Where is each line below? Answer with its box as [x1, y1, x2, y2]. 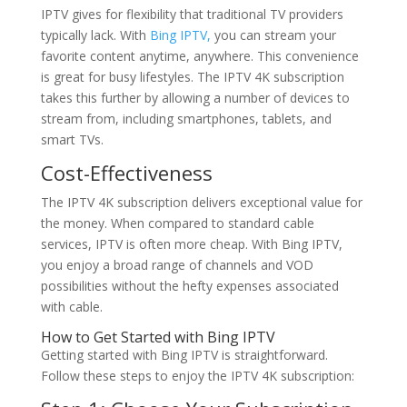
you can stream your [210, 26, 336, 44]
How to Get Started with [40, 327, 203, 347]
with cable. [40, 298, 103, 315]
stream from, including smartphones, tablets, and [40, 110, 332, 127]
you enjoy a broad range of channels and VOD [40, 256, 313, 273]
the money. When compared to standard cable [40, 214, 314, 232]
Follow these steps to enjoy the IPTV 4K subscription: [40, 367, 354, 384]
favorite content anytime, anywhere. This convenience [40, 47, 359, 65]
